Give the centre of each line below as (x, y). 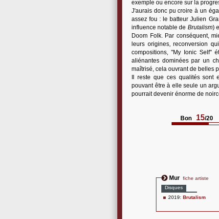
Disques (174, 187)
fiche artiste (196, 178)
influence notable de (160, 27)
